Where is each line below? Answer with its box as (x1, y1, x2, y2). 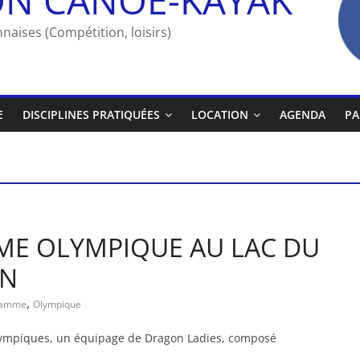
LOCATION (191, 106, 248, 122)
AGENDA (280, 106, 325, 122)
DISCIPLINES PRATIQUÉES (22, 106, 160, 122)
